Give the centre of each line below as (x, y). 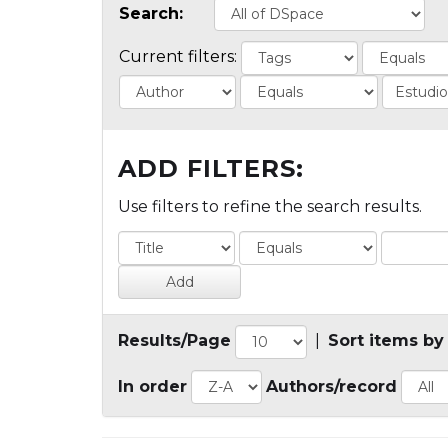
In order (152, 386)
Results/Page (174, 341)
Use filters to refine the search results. (270, 207)
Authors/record (331, 386)
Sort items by (386, 341)
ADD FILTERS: (211, 169)
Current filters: (178, 57)
